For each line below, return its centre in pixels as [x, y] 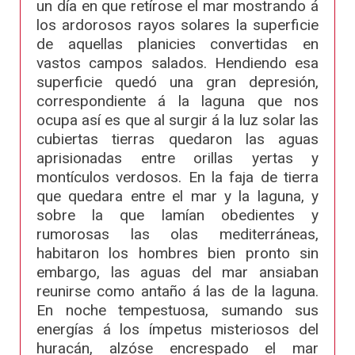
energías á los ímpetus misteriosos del [177, 330]
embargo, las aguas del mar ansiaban [177, 273]
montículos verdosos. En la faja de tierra [177, 177]
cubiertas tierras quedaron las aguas [177, 139]
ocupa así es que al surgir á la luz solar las [177, 120]
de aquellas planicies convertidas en [177, 44]
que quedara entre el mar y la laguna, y [177, 197]
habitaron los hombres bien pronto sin [177, 254]
